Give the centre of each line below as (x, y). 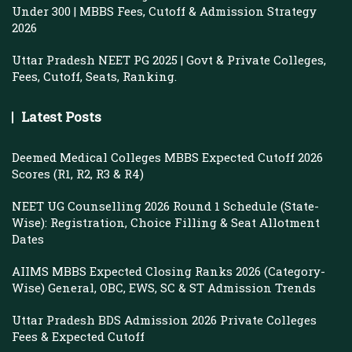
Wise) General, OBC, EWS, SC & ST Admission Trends (164, 288)
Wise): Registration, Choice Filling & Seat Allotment (166, 222)
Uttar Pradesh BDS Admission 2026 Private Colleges (164, 320)
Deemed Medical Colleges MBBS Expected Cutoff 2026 (167, 157)
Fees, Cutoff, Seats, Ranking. (94, 76)
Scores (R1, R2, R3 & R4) (78, 174)
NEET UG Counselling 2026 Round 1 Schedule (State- (165, 206)
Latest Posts (61, 117)
